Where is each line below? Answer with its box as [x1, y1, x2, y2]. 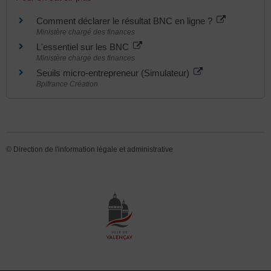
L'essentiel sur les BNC [36, 42, 131, 53]
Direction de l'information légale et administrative [13, 145, 173, 154]
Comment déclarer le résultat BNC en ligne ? [36, 16, 215, 27]
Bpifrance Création [36, 80, 98, 89]
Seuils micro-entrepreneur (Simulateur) [36, 68, 192, 79]
